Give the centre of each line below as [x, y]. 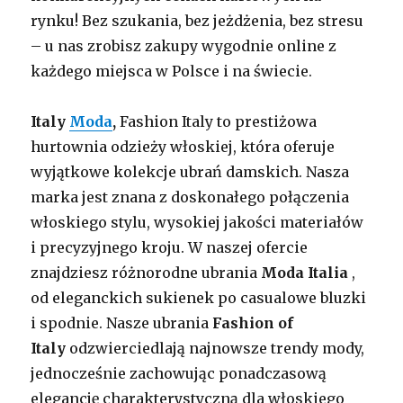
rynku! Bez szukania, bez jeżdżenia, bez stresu [197, 21]
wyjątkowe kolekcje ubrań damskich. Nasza [190, 172]
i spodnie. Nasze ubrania [122, 323]
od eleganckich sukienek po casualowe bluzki [199, 298]
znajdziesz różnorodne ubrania [146, 273]
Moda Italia [305, 273]
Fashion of [253, 323]
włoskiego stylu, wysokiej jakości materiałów [197, 223]
